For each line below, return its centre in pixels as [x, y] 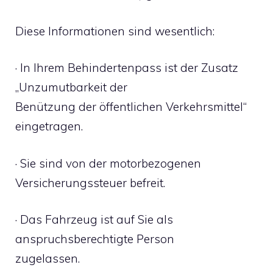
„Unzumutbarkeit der [71, 87]
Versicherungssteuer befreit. [90, 183]
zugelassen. [48, 258]
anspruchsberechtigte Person [95, 239]
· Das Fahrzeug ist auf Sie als [94, 219]
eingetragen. [49, 126]
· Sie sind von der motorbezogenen [108, 163]
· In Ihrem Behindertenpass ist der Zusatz [127, 68]
